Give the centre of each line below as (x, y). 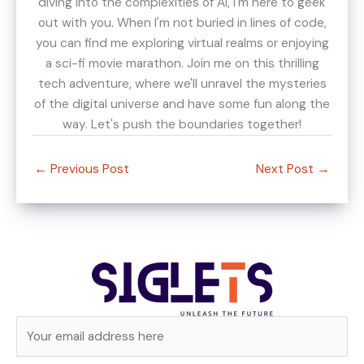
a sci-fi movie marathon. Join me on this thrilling (182, 63)
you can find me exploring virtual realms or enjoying (182, 43)
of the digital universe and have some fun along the (182, 104)
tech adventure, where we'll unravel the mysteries (182, 83)
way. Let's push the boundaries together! (182, 124)
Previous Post (88, 169)
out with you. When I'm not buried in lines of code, (182, 22)
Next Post (286, 169)
